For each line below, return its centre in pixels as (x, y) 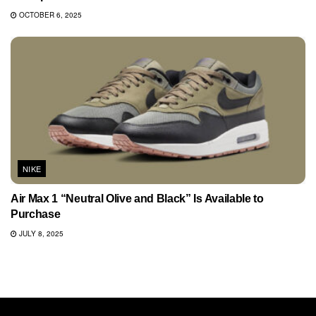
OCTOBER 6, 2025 (49, 15)
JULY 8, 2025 (40, 234)
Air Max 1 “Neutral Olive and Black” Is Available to (137, 199)
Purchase (36, 214)
